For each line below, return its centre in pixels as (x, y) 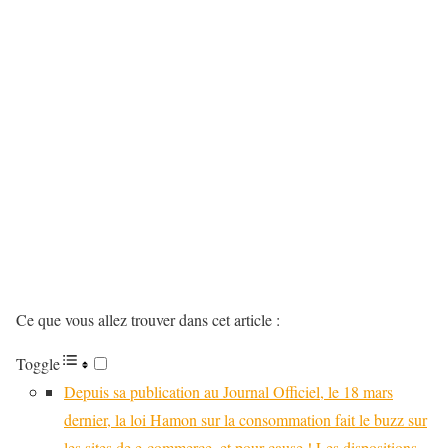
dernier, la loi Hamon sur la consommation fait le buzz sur (245, 419)
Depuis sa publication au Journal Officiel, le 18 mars (228, 391)
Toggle (38, 363)
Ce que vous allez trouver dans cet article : (148, 319)
